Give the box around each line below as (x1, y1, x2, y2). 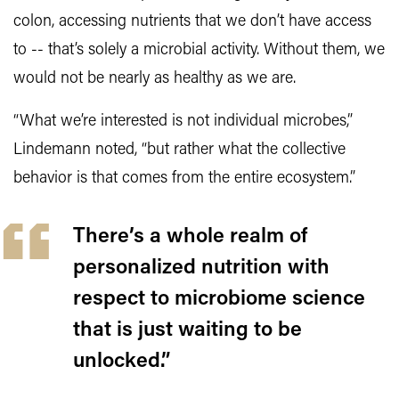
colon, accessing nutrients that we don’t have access (13, 13, 371, 31)
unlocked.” (73, 351, 171, 373)
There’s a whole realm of (73, 226, 307, 248)
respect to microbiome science (73, 289, 365, 311)
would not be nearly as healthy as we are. (13, 70, 296, 88)
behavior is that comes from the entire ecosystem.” (13, 170, 355, 188)
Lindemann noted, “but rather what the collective (13, 142, 346, 159)
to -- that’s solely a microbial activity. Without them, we (13, 42, 385, 60)
